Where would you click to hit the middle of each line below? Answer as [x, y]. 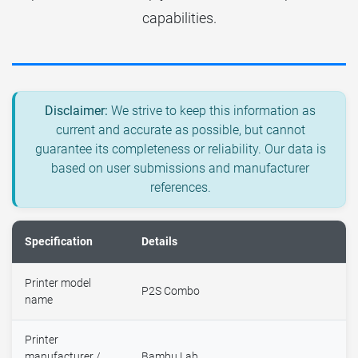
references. [180, 188]
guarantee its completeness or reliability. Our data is [180, 149]
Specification [59, 242]
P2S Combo [171, 292]
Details [159, 242]
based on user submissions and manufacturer [180, 169]
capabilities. [179, 18]
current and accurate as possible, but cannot [180, 130]
